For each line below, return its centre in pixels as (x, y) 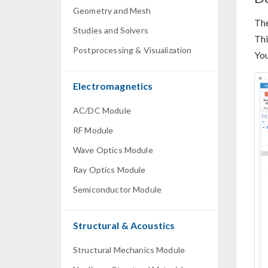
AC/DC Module (102, 110)
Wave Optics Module (113, 150)
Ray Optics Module (109, 170)
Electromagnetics (113, 86)
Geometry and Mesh (112, 10)
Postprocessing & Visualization (133, 50)
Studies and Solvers (111, 30)
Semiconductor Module (117, 189)
